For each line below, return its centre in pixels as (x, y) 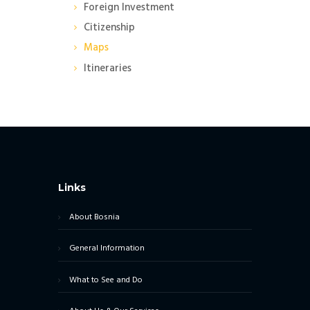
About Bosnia (95, 217)
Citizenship (109, 28)
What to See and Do (106, 280)
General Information (107, 249)
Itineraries (107, 68)
